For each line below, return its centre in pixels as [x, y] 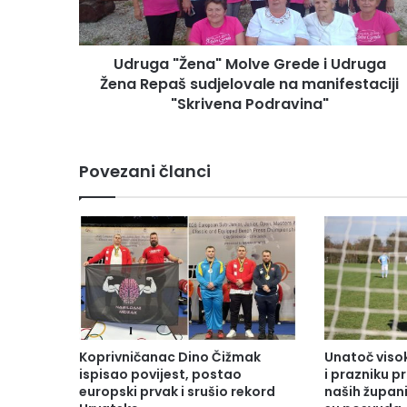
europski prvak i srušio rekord [177, 391]
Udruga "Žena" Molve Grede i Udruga [249, 65]
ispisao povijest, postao [160, 374]
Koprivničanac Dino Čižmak [170, 357]
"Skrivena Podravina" [249, 104]
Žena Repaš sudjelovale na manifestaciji [249, 84]
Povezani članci [145, 172]
